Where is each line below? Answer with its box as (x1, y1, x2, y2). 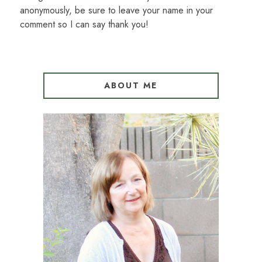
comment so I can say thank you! (19, 18, 149, 32)
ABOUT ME (104, 80, 158, 92)
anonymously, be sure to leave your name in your (19, 4, 213, 18)
